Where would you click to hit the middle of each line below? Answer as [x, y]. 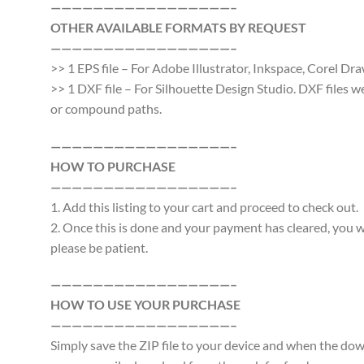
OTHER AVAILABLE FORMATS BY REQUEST [178, 27]
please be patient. [99, 247]
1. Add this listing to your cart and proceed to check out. [204, 206]
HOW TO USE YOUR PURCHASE [145, 305]
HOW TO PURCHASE [113, 166]
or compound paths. [106, 108]
